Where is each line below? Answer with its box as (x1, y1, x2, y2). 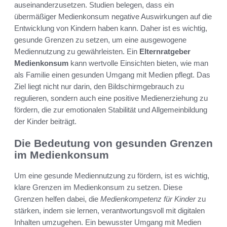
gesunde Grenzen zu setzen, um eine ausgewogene (14, 35, 186, 45)
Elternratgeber (139, 47, 191, 56)
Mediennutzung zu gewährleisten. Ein (14, 47, 139, 56)
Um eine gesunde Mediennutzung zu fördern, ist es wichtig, (14, 171, 209, 180)
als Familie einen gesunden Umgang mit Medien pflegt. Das (14, 70, 210, 80)
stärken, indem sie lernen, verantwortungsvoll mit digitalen (14, 206, 205, 215)
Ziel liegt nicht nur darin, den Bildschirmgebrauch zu (14, 82, 184, 91)
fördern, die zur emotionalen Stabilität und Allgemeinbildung (14, 105, 207, 115)
